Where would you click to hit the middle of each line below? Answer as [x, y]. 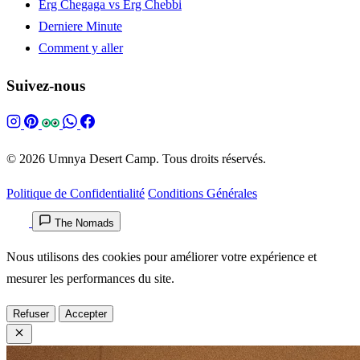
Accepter [86, 314]
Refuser [31, 314]
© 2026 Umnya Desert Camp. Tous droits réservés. [136, 159]
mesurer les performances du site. [90, 279]
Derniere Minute [80, 26]
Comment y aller [81, 47]
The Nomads [84, 223]
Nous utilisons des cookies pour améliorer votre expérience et [162, 257]
